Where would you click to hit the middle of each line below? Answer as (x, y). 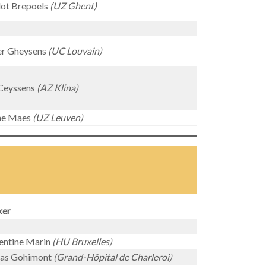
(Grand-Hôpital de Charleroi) (113, 257)
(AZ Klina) (57, 88)
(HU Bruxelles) (82, 241)
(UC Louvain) (75, 51)
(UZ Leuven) (58, 117)
